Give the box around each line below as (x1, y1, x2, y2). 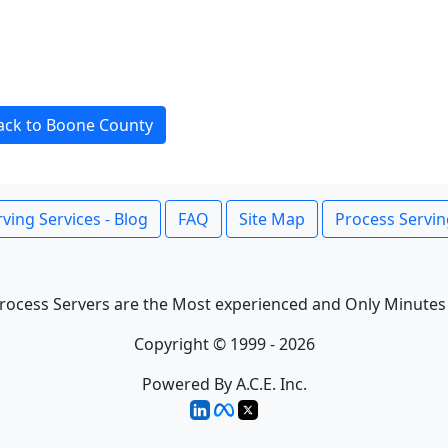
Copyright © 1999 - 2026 (133, 333, 315, 355)
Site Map (239, 208, 305, 230)
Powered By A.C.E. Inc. (141, 373, 307, 395)
